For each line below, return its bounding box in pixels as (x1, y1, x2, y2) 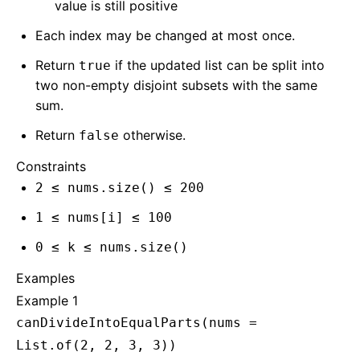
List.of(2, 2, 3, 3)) (16, 337, 177, 353)
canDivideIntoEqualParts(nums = (16, 315, 257, 330)
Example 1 (16, 292, 78, 309)
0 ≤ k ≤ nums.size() (35, 239, 188, 255)
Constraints (16, 158, 86, 174)
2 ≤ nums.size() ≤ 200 (35, 180, 204, 195)
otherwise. (119, 127, 186, 143)
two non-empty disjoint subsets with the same (35, 77, 317, 93)
